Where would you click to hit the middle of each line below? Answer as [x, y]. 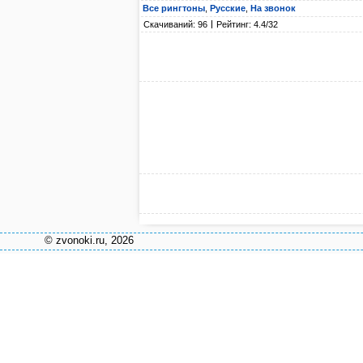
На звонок [273, 8]
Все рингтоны [174, 8]
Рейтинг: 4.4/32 [247, 24]
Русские [228, 8]
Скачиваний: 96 [175, 24]
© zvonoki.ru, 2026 [89, 240]
